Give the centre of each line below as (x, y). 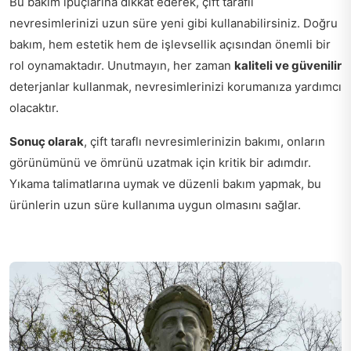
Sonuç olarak (47, 141)
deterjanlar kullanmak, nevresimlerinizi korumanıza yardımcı (175, 86)
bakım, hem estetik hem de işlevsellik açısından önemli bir (170, 44)
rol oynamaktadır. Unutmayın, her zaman (122, 65)
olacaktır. (34, 107)
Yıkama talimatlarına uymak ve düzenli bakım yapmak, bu (165, 183)
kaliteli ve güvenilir (288, 65)
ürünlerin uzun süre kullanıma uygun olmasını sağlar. (155, 204)
